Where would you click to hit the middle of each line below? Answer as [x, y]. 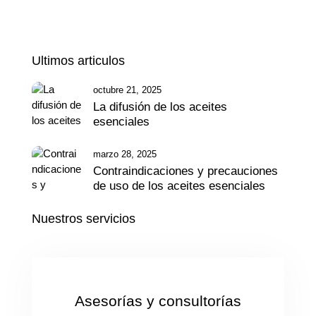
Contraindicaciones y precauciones [186, 171]
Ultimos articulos [78, 61]
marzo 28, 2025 [125, 154]
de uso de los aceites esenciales [179, 186]
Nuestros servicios [84, 219]
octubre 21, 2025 [127, 90]
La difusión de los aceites [160, 107]
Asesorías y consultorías [158, 301]
